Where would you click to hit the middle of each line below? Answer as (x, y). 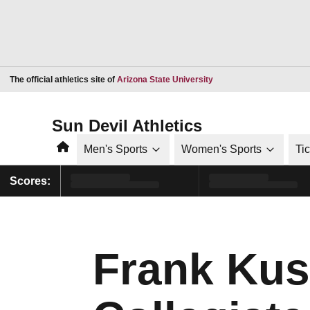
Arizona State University (165, 79)
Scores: (30, 181)
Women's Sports (221, 149)
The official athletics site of (63, 79)
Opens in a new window (258, 79)
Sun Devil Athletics (127, 125)
